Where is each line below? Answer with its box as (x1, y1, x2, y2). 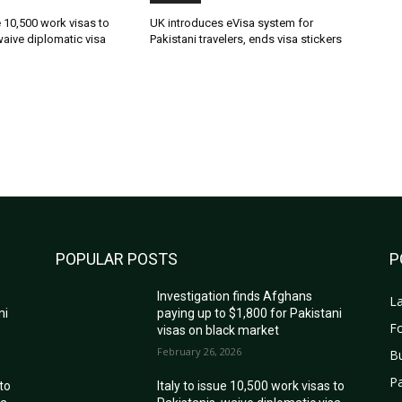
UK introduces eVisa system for (150, 16, 314, 31)
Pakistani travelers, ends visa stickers (150, 32, 343, 47)
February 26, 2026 (157, 345, 242, 359)
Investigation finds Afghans (157, 289, 313, 304)
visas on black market (157, 323, 280, 338)
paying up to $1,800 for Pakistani (157, 306, 343, 321)
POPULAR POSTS (56, 249, 178, 269)
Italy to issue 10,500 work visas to (157, 379, 345, 394)
